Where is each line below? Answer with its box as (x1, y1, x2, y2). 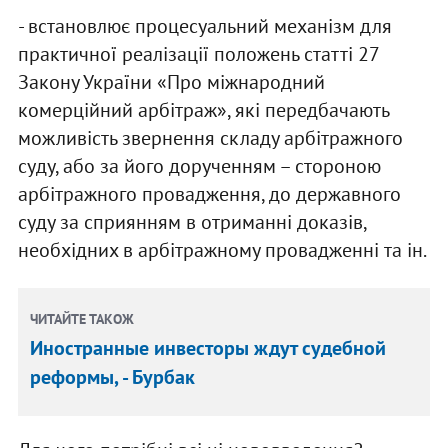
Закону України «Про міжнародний (17, 68, 325, 95)
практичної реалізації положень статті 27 (17, 40, 379, 67)
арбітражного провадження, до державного (17, 180, 401, 207)
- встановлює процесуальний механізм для (17, 12, 392, 39)
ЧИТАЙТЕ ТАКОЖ (30, 309, 135, 328)
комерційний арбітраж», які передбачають (17, 96, 389, 123)
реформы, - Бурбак (30, 363, 196, 390)
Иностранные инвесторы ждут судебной (30, 334, 387, 361)
